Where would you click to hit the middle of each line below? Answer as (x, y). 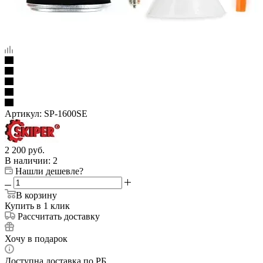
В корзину (36, 195)
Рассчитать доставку (59, 216)
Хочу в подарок (36, 238)
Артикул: (23, 113)
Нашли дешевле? (49, 171)
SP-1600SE (66, 113)
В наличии (26, 160)
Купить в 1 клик (37, 205)
